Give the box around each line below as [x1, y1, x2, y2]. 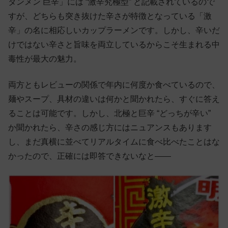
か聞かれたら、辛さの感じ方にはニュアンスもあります [8, 123, 212, 132]
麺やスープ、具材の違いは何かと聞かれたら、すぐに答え [8, 94, 220, 103]
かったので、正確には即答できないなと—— [8, 151, 171, 160]
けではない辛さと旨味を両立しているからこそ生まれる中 [8, 40, 220, 49]
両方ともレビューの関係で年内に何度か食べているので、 [8, 80, 220, 89]
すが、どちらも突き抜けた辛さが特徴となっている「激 [8, 12, 212, 21]
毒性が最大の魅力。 [8, 54, 81, 64]
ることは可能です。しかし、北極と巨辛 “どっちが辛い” [8, 108, 211, 118]
